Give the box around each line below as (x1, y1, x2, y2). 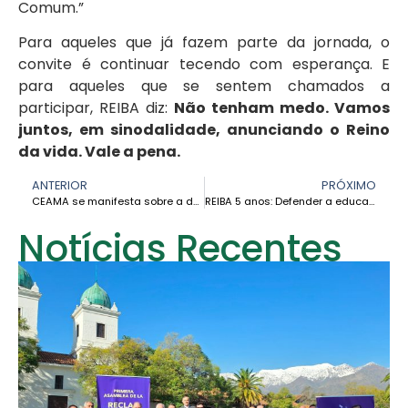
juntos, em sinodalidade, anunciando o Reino (18, 119, 390, 141)
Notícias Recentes (18, 222, 342, 274)
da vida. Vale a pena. (18, 141, 180, 163)
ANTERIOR (32, 177, 87, 193)
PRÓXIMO (321, 177, 376, 193)
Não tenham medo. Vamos (174, 97, 390, 119)
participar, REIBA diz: (18, 97, 174, 119)
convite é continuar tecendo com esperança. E (18, 54, 390, 76)
